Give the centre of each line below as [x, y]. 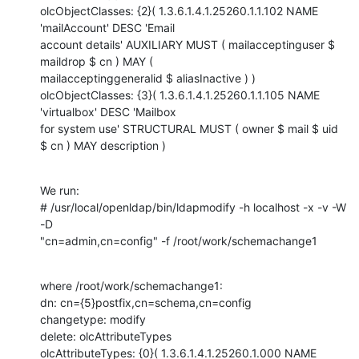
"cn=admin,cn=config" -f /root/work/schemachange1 [179, 240]
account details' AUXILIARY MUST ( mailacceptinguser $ [188, 44]
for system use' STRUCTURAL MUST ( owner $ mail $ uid [189, 128]
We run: [61, 190]
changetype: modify [93, 319]
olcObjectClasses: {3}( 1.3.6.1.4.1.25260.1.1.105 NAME [180, 95]
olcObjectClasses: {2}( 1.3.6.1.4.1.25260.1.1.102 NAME [179, 10]
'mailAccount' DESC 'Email [107, 27]
